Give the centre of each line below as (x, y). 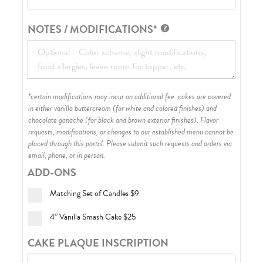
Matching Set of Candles (90, 193)
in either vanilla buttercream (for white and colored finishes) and (123, 108)
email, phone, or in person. (67, 155)
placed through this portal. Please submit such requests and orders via (130, 143)
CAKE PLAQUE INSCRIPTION (98, 242)
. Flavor (208, 120)
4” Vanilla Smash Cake (86, 217)
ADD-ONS (52, 172)
